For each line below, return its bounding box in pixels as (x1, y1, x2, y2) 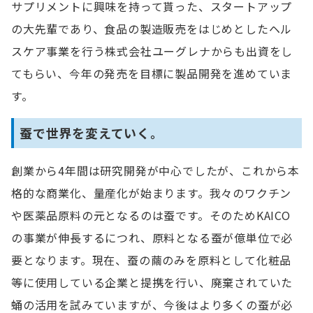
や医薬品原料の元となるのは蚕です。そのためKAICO (11, 207, 291, 224)
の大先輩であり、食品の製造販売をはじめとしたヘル (11, 20, 293, 37)
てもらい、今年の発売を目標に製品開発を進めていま (11, 65, 293, 82)
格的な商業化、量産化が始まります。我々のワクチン (11, 184, 292, 201)
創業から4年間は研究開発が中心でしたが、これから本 (11, 162, 300, 179)
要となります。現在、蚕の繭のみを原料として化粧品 (11, 252, 292, 268)
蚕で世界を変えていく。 (20, 124, 163, 142)
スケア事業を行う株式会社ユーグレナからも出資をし (11, 43, 293, 59)
